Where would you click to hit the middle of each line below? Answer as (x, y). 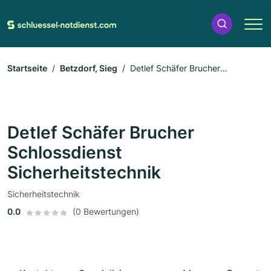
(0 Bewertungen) (106, 212)
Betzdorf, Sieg (89, 68)
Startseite (27, 68)
